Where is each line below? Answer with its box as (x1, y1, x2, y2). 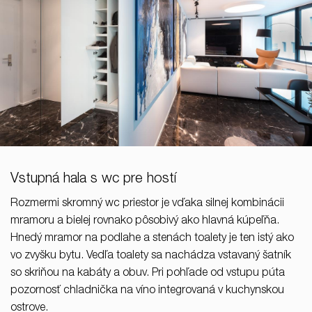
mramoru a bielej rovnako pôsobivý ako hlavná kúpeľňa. (10, 216, 279, 228)
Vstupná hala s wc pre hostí (10, 173, 176, 187)
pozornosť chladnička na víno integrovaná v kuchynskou (10, 286, 284, 297)
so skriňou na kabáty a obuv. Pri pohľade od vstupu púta (10, 268, 285, 280)
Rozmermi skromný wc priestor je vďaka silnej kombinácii (10, 198, 284, 210)
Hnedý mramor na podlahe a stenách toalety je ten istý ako (10, 233, 294, 245)
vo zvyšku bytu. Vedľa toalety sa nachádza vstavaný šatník (10, 251, 291, 263)
